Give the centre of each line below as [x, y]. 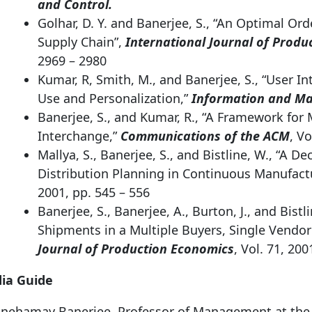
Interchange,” [79, 135]
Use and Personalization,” [114, 98]
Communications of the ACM [205, 135]
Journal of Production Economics [135, 248]
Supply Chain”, [81, 41]
